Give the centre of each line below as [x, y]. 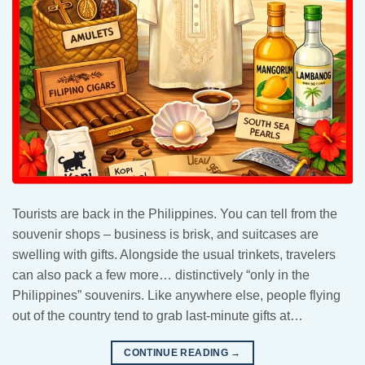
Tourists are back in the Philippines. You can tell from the [175, 213]
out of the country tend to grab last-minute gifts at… [158, 315]
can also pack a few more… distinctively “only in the [161, 275]
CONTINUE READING [178, 352]
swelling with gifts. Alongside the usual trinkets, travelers [174, 254]
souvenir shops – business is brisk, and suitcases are [165, 234]
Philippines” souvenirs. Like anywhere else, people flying [176, 295]
